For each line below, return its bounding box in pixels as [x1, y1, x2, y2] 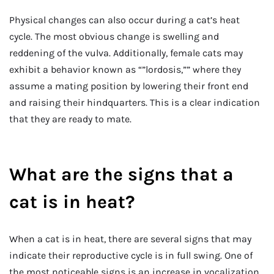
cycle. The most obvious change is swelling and [9, 30, 219, 42]
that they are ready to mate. [9, 113, 131, 125]
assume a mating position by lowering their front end [9, 80, 248, 92]
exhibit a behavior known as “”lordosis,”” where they [9, 63, 241, 75]
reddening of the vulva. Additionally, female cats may [9, 46, 243, 59]
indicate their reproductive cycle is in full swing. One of [9, 250, 253, 262]
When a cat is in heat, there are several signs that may [9, 233, 251, 245]
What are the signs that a [9, 163, 234, 186]
